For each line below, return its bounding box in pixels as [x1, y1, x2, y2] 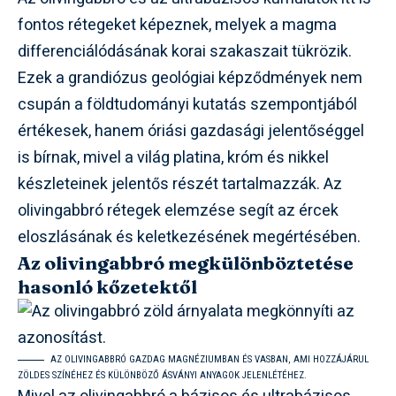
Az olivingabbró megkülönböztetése [18, 251, 354, 275]
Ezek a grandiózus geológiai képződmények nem [18, 66, 362, 91]
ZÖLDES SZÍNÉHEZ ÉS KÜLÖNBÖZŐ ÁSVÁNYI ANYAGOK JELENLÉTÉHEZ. [18, 369, 307, 382]
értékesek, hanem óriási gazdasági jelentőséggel [18, 119, 364, 144]
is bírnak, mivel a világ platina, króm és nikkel [18, 146, 329, 171]
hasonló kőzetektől [18, 275, 197, 299]
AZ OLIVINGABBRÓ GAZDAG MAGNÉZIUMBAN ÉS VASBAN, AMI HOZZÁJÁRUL [50, 354, 369, 366]
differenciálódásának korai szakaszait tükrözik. [18, 40, 352, 65]
